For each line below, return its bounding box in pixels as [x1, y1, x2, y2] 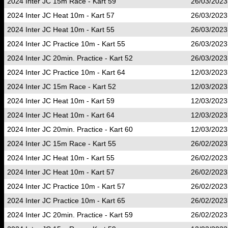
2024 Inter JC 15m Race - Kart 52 [7, 82, 116, 91]
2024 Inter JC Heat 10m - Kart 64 [7, 111, 115, 119]
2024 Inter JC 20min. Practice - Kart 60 [7, 125, 133, 133]
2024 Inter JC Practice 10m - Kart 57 [7, 182, 125, 190]
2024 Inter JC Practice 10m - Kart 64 [7, 68, 125, 76]
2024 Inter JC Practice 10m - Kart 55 [7, 40, 125, 48]
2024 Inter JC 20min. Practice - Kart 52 [7, 54, 133, 62]
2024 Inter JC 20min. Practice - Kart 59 [7, 211, 133, 219]
